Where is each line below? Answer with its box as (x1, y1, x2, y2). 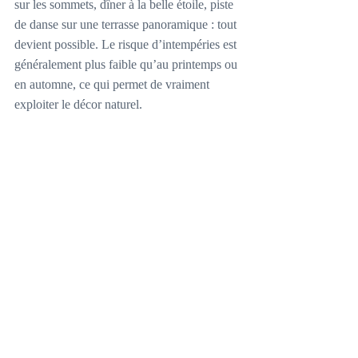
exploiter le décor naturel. (14, 97, 142, 111)
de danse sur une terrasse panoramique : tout (14, 18, 240, 31)
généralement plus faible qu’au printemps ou (14, 58, 241, 71)
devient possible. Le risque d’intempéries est (14, 38, 240, 51)
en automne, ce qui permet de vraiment (14, 78, 213, 91)
